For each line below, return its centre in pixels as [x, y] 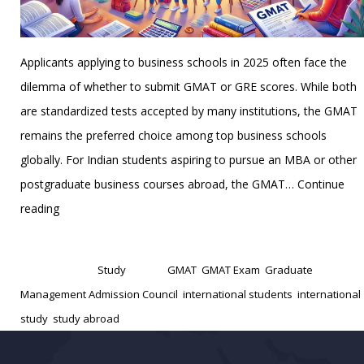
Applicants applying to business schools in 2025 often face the [184, 62]
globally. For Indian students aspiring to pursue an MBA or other [188, 159]
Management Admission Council [99, 294]
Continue [321, 184]
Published [46, 245]
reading [40, 208]
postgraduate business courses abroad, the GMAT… [159, 184]
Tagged [148, 269]
